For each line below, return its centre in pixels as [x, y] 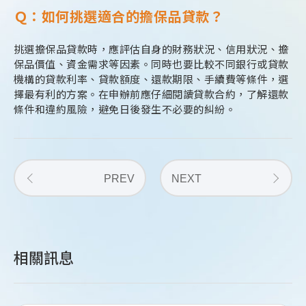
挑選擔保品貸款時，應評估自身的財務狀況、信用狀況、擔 [151, 50]
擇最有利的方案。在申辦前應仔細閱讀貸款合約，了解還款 [151, 95]
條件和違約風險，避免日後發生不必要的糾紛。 [125, 110]
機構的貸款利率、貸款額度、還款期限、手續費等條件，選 [151, 80]
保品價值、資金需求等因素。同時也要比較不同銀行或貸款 [151, 65]
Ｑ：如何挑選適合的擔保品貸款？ [119, 17]
